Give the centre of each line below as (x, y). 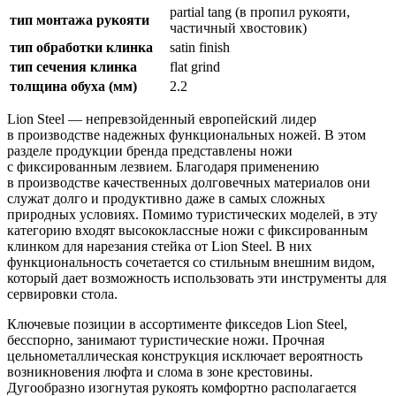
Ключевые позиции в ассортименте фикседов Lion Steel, (177, 324)
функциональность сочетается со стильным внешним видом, (191, 263)
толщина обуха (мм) (73, 87)
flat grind (195, 67)
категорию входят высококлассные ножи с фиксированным (187, 231)
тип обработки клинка (81, 48)
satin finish (202, 48)
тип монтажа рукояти (80, 20)
